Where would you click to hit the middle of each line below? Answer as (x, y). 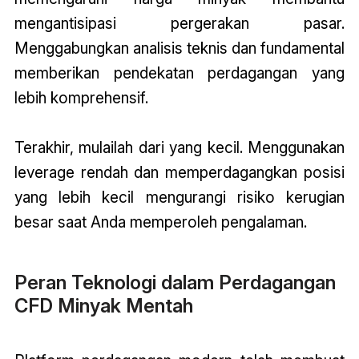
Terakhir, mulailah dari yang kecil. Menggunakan (179, 148)
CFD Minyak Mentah (103, 306)
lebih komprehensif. (81, 98)
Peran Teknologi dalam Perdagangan (175, 283)
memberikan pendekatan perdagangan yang (179, 73)
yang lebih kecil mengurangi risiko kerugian (179, 198)
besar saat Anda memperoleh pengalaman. (160, 222)
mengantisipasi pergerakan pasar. (179, 24)
